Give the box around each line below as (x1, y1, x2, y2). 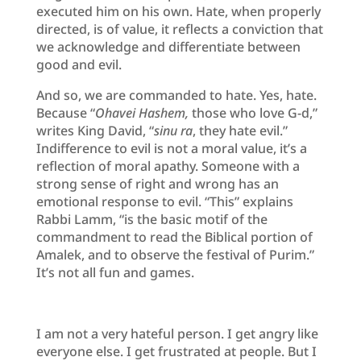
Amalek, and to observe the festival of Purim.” (35, 245, 314, 263)
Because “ (35, 103, 95, 122)
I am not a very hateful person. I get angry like (35, 324, 318, 342)
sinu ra (153, 121, 193, 139)
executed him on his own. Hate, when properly (35, 2, 321, 20)
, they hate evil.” (192, 121, 288, 139)
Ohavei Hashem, (94, 103, 192, 122)
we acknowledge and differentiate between (35, 37, 301, 56)
